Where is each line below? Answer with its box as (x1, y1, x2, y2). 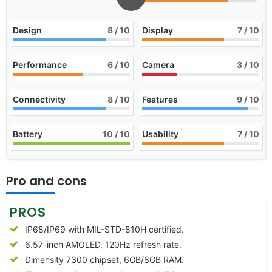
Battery (13, 128, 42, 139)
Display (142, 24, 173, 35)
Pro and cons (6, 172, 87, 189)
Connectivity (13, 93, 66, 104)
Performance (13, 59, 67, 70)
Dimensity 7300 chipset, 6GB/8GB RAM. (25, 254, 184, 265)
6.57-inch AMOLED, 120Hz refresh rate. (25, 239, 182, 250)
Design (13, 24, 42, 35)
